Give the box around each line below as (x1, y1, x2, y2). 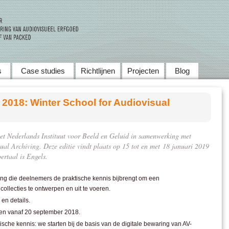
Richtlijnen (81, 66, 115, 75)
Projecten (127, 66, 159, 75)
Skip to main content (114, 1, 180, 9)
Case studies (21, 66, 65, 75)
